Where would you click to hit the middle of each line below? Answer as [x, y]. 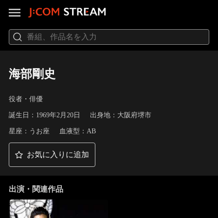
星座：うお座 [29, 131]
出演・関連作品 [36, 189]
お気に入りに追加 [58, 154]
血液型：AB [77, 131]
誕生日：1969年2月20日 [44, 115]
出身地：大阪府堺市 [120, 115]
